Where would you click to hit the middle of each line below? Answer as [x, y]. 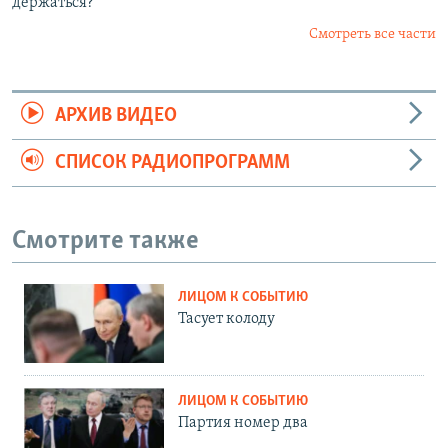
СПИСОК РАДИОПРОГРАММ [172, 162]
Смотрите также [105, 241]
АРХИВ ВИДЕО [115, 115]
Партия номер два [243, 423]
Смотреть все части [372, 34]
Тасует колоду [226, 319]
